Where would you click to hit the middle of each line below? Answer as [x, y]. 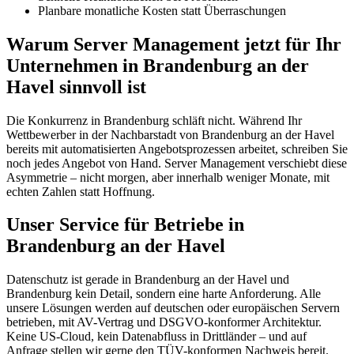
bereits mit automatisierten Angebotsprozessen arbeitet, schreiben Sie [177, 149]
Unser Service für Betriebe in [125, 225]
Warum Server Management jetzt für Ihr [174, 44]
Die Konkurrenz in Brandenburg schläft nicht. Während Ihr [154, 120]
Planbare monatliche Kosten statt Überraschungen [162, 10]
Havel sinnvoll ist [76, 87]
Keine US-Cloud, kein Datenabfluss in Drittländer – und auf [156, 337]
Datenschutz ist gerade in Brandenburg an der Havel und [148, 280]
